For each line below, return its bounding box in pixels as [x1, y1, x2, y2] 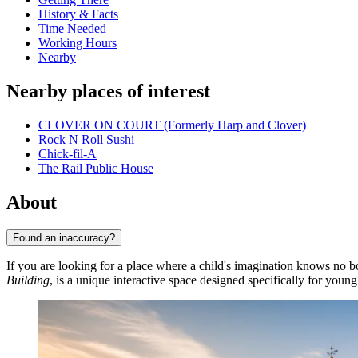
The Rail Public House [38, 161, 153, 176]
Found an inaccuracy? [13, 231, 115, 244]
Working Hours [38, 36, 117, 50]
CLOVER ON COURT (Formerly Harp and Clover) [38, 118, 306, 133]
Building [6, 272, 50, 287]
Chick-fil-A [38, 147, 97, 161]
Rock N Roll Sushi [38, 133, 134, 147]
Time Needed [38, 22, 106, 36]
